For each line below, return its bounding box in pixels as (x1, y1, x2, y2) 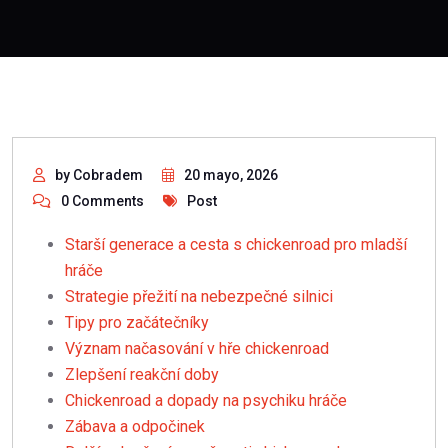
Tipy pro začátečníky (65, 313, 209, 333)
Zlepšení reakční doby (65, 365, 219, 385)
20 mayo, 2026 (184, 167, 278, 184)
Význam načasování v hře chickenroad (65, 339, 329, 359)
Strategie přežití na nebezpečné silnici (65, 287, 333, 307)
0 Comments (61, 193, 144, 210)
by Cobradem (55, 167, 143, 184)
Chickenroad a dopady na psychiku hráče (65, 391, 347, 411)
